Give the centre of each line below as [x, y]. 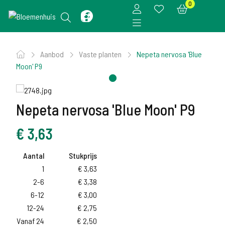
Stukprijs [83, 155]
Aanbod [53, 54]
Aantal [34, 155]
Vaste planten [101, 54]
